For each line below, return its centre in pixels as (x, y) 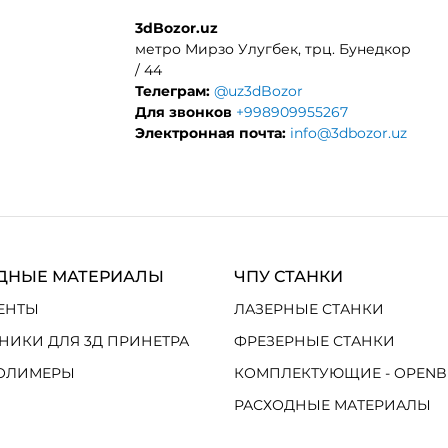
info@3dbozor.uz (348, 133)
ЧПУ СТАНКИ (288, 276)
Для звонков (183, 112)
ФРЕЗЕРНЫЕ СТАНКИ (314, 341)
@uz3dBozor (258, 91)
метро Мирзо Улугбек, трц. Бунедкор (272, 49)
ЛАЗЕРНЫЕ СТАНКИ (308, 309)
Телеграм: (172, 91)
